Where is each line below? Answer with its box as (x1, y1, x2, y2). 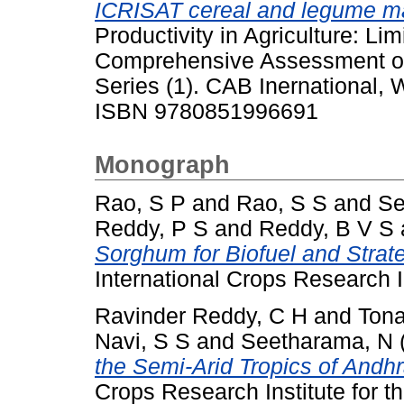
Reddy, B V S (259, 216, 394, 242)
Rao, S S (236, 191, 327, 216)
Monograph (95, 151, 230, 179)
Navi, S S (95, 329, 190, 354)
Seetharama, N (241, 329, 393, 354)
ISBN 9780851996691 (95, 98, 318, 124)
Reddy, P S (95, 216, 208, 242)
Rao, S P (95, 191, 186, 216)
